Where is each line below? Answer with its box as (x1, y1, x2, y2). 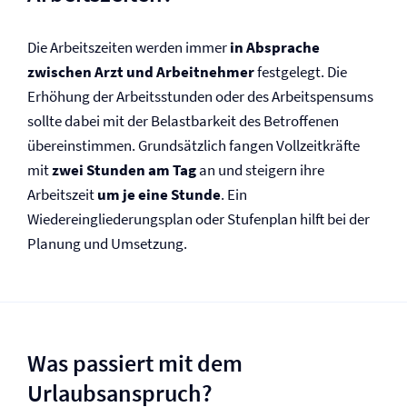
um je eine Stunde (97, 184, 221, 204)
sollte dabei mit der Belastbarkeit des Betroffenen (27, 111, 339, 131)
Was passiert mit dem (27, 348, 243, 378)
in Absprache (230, 37, 320, 57)
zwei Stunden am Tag (52, 160, 196, 180)
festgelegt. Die (254, 62, 347, 82)
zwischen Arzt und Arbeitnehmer (27, 62, 254, 82)
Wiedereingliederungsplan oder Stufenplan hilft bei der (27, 209, 370, 229)
